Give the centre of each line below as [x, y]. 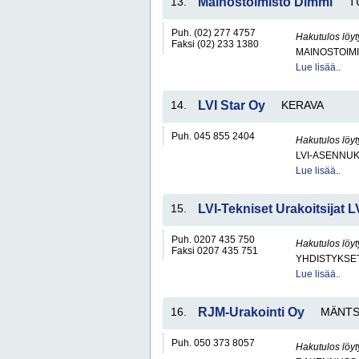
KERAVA [303, 105]
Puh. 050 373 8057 [213, 343]
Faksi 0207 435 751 [215, 251]
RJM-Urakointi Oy [251, 312]
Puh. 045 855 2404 [213, 136]
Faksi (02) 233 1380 [215, 44]
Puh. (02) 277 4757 [214, 33]
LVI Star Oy [232, 105]
